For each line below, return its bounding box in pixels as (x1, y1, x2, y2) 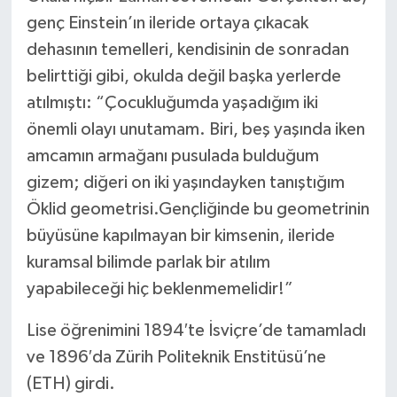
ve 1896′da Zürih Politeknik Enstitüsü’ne (26, 347, 326, 366)
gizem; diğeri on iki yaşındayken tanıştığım (26, 173, 345, 191)
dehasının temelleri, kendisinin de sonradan (26, 40, 349, 58)
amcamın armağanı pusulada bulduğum (26, 146, 319, 165)
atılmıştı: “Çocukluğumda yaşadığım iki (26, 93, 318, 112)
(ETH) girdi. (26, 374, 115, 393)
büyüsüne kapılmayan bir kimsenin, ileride (26, 226, 335, 245)
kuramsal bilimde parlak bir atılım (26, 253, 270, 271)
